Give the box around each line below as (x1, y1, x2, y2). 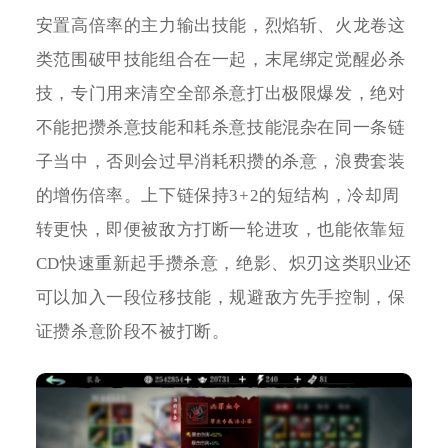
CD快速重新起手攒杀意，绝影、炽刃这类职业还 (35, 253, 412, 273)
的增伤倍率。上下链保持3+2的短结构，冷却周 (35, 185, 400, 205)
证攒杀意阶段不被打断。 (35, 321, 230, 341)
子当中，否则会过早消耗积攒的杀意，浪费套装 (35, 151, 406, 171)
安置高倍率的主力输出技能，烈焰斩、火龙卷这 (35, 15, 406, 35)
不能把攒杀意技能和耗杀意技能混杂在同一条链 (35, 117, 406, 137)
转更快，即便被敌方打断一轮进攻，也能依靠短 (35, 219, 406, 239)
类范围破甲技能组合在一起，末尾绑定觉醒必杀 (35, 49, 406, 69)
